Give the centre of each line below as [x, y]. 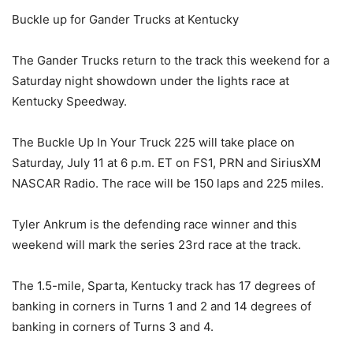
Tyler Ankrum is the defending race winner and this [154, 224]
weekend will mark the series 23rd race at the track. [156, 245]
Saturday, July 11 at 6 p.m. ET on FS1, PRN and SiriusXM [166, 163]
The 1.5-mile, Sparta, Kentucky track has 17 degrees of [163, 286]
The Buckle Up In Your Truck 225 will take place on [153, 142]
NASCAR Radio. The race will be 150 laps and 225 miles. [168, 183]
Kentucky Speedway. [69, 101]
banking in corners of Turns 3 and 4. [113, 327]
